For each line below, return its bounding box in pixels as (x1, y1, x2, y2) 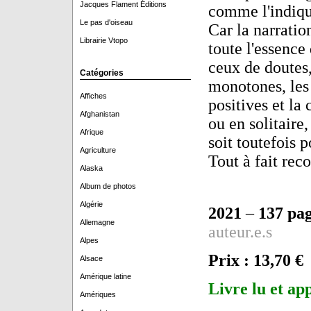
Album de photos (79, 182, 136, 190)
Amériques (79, 290, 116, 299)
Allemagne (79, 218, 115, 226)
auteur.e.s (208, 223, 272, 241)
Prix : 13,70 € (208, 251, 303, 269)
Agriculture (79, 146, 116, 154)
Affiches (79, 92, 107, 100)
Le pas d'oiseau (79, 18, 133, 26)
